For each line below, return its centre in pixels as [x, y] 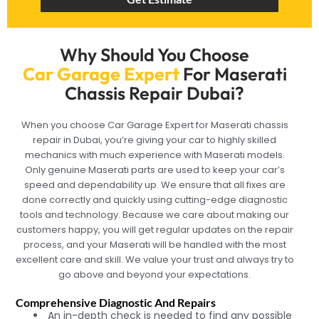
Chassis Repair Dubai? [155, 94]
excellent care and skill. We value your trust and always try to [155, 260]
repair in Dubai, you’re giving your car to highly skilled [155, 140]
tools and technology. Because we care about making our [155, 215]
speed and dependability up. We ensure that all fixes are [155, 185]
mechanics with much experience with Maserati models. [155, 155]
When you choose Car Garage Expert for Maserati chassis [155, 125]
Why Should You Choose [155, 55]
